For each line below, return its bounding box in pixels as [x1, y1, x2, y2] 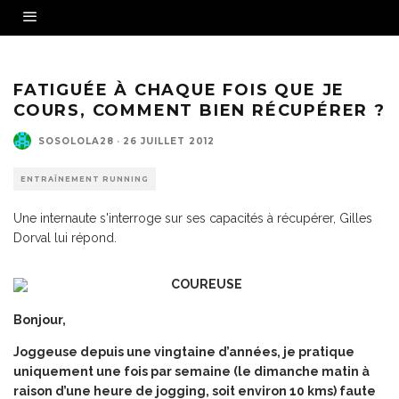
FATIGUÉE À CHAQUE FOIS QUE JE [13, 80, 346, 100]
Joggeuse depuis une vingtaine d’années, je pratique [13, 345, 354, 359]
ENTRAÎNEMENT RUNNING [20, 175, 149, 183]
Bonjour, [13, 313, 66, 327]
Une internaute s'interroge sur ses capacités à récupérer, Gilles [13, 211, 372, 225]
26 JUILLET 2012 [123, 134, 215, 147]
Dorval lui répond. [13, 231, 117, 245]
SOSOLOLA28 [38, 134, 114, 147]
